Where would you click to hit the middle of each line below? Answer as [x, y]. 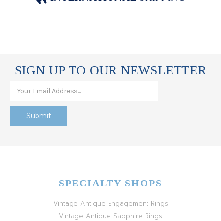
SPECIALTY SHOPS [110, 183]
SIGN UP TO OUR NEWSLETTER [110, 70]
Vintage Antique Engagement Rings [110, 203]
